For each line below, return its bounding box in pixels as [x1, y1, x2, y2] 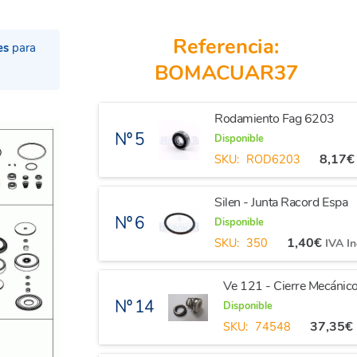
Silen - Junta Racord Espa [214, 194, 348, 211]
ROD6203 [245, 151, 300, 167]
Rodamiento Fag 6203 [214, 110, 335, 127]
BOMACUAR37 [154, 59, 298, 87]
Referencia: [173, 33, 280, 61]
